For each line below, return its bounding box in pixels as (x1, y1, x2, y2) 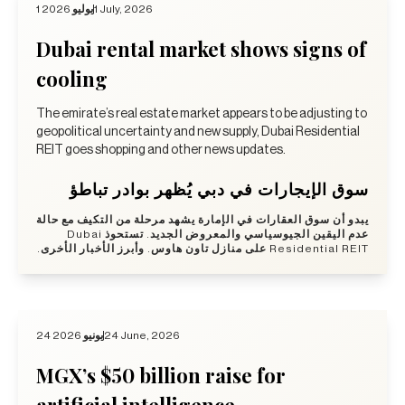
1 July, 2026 (94, 3, 153, 14)
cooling (36, 64, 108, 92)
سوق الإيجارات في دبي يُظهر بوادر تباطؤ (70, 177, 369, 200)
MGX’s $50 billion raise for (36, 361, 286, 389)
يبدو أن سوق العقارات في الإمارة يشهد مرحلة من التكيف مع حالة (36, 213, 369, 225)
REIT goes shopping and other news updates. (36, 143, 286, 156)
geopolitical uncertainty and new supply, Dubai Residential (36, 125, 360, 138)
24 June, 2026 (104, 329, 180, 341)
